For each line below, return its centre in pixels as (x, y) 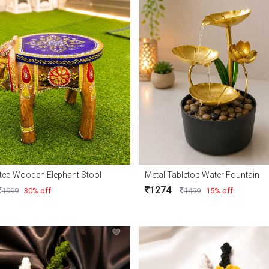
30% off (37, 190)
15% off (219, 190)
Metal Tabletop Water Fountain (202, 174)
